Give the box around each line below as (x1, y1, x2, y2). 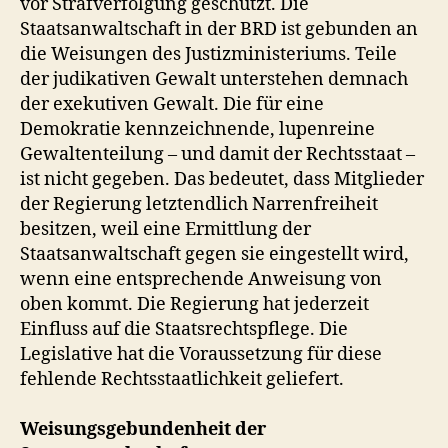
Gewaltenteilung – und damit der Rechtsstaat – (20, 143, 415, 166)
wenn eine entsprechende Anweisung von (20, 268, 382, 291)
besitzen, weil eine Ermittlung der (20, 218, 311, 241)
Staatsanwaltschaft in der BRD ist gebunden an (20, 18, 418, 41)
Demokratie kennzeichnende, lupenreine (20, 118, 375, 141)
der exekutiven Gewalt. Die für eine (20, 93, 324, 116)
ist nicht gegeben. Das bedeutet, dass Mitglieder (20, 168, 424, 191)
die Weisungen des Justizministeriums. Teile (20, 43, 397, 66)
